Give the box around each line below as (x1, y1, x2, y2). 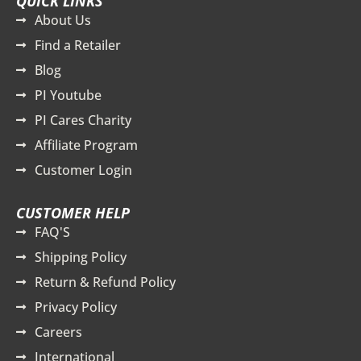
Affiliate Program (34, 136, 138, 155)
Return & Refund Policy (34, 273, 176, 292)
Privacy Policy (34, 298, 117, 317)
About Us (34, 11, 91, 30)
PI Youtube (34, 86, 102, 105)
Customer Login (34, 161, 132, 180)
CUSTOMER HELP (16, 203, 130, 223)
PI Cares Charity (34, 111, 131, 130)
